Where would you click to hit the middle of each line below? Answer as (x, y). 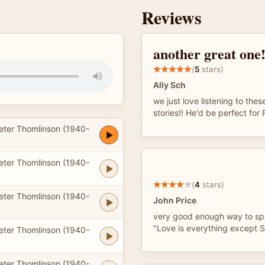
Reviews (172, 17)
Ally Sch (169, 85)
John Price (175, 200)
